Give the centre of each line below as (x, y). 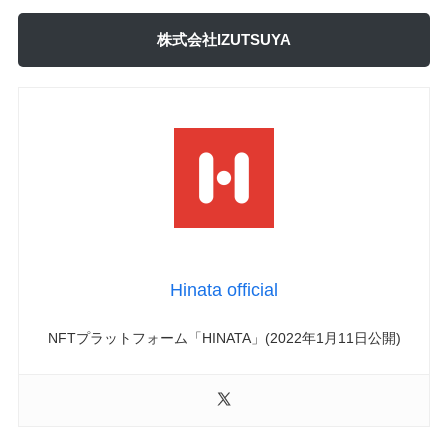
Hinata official (224, 289)
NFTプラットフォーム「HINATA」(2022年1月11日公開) (224, 337)
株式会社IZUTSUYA (224, 39)
